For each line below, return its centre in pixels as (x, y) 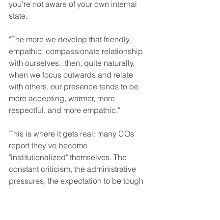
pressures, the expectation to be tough (77, 180)
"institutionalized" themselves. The (69, 157)
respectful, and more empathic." (64, 110)
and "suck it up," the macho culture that (77, 192)
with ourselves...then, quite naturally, (73, 63)
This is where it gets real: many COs (72, 133)
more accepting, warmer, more (63, 98)
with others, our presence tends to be (75, 86)
